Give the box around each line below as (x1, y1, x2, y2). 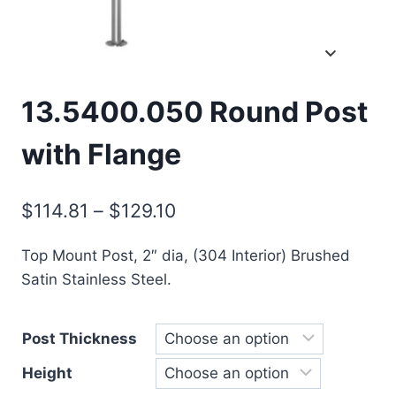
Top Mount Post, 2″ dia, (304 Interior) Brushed (21, 246, 350, 264)
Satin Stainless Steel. (21, 270, 171, 288)
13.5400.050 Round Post (21, 95, 368, 130)
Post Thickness (22, 329, 137, 347)
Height (22, 363, 72, 382)
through (175, 287, 246, 311)
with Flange (21, 137, 181, 172)
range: (175, 227, 231, 251)
